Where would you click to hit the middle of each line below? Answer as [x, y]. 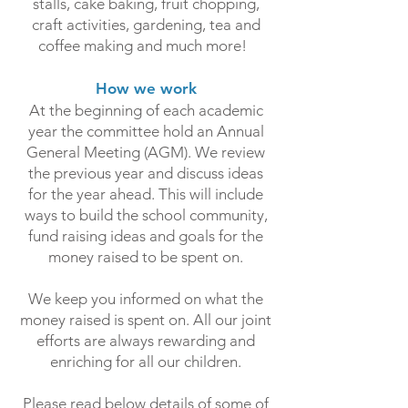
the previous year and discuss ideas [146, 173]
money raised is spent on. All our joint [146, 320]
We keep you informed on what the [146, 299]
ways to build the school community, [146, 215]
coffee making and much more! [146, 46]
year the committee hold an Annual [146, 131]
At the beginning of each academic [146, 110]
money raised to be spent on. [146, 257]
